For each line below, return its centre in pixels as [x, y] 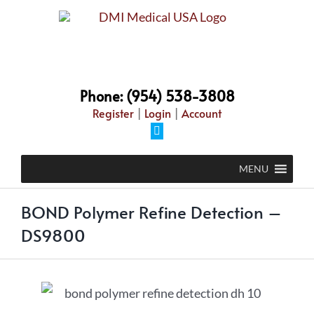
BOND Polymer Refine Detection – [151, 212]
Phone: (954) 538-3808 [157, 96]
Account [202, 113]
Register [113, 113]
